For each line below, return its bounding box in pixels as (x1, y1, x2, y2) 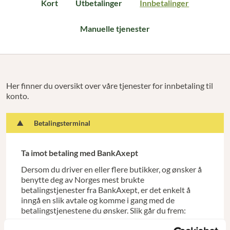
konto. (6, 90, 29, 101)
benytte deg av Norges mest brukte (21, 175, 144, 185)
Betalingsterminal (34, 119, 91, 128)
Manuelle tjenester (80, 24, 150, 33)
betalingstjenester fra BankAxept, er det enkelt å (21, 185, 190, 195)
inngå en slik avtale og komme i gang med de (21, 195, 175, 205)
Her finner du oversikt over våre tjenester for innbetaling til (6, 80, 213, 90)
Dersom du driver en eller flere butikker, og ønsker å (21, 164, 202, 175)
